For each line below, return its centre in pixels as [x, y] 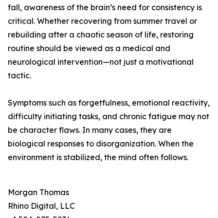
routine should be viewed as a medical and [89, 48]
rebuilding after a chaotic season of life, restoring [101, 35]
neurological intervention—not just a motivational [101, 62]
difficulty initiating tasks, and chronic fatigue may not [109, 116]
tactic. [19, 75]
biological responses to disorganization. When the [101, 144]
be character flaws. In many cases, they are [90, 130]
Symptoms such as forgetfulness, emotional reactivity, [109, 103]
